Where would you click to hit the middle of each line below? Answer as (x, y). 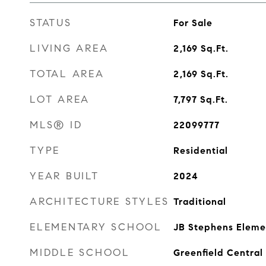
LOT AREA (60, 99)
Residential (200, 151)
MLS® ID (56, 125)
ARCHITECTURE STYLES (99, 202)
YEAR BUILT (64, 176)
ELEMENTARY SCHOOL (96, 227)
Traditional (199, 202)
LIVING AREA (69, 48)
